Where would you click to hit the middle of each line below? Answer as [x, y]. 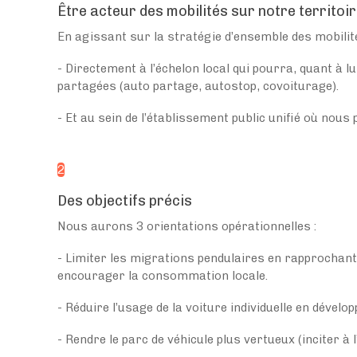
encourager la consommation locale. [163, 275]
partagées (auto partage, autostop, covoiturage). [200, 86]
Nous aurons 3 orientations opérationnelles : [187, 226]
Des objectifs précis [125, 200]
